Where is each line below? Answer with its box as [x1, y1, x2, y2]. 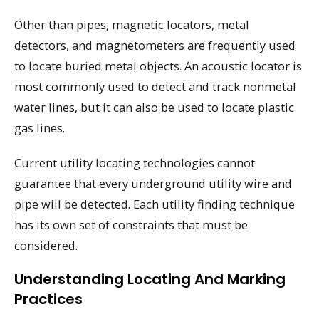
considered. [14, 236, 78, 253]
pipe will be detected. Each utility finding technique [14, 195, 295, 212]
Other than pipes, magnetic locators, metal [14, 16, 249, 33]
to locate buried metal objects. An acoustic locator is [14, 58, 302, 75]
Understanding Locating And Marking [14, 269, 286, 290]
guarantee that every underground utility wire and [14, 174, 292, 192]
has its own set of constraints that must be [14, 216, 248, 233]
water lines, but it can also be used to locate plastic [14, 99, 294, 116]
